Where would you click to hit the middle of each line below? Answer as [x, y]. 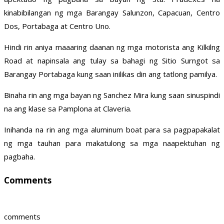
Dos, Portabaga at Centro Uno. [57, 26]
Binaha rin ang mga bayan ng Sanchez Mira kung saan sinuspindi [112, 95]
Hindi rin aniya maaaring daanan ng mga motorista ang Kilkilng [112, 47]
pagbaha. [19, 157]
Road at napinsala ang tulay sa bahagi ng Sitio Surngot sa [112, 61]
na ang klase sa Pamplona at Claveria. [68, 109]
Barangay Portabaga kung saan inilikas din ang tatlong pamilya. [110, 74]
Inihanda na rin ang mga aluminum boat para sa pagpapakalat [112, 130]
